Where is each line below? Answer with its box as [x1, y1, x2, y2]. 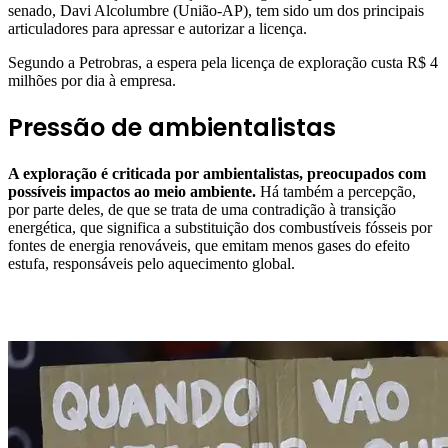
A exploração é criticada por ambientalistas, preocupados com [8, 164, 426, 182]
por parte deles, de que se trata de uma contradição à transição [8, 200, 396, 218]
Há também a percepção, [256, 182, 416, 200]
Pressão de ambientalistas [8, 110, 336, 144]
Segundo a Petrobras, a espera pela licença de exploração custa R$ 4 [8, 53, 438, 71]
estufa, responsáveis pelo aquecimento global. [8, 254, 295, 272]
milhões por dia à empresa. [8, 71, 176, 89]
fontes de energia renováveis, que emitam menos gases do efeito [8, 236, 410, 254]
